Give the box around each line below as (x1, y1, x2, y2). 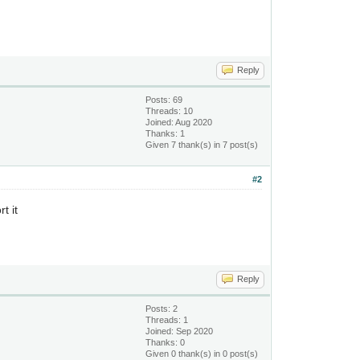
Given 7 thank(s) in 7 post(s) (145, 140, 259, 149)
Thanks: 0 (145, 337, 186, 347)
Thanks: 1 (145, 129, 186, 138)
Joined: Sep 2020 (145, 326, 214, 336)
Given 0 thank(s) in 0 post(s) (145, 349, 259, 358)
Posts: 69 (145, 95, 183, 104)
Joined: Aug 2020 (145, 117, 213, 127)
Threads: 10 (145, 106, 194, 116)
